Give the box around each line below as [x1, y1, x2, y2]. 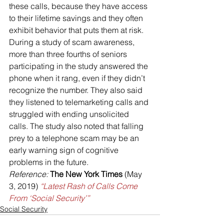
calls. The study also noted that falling [9, 120, 145, 131]
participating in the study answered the [9, 60, 150, 71]
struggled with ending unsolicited [9, 108, 131, 119]
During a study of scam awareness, [9, 36, 136, 47]
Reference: [9, 168, 48, 179]
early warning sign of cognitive [9, 144, 120, 155]
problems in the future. [9, 156, 88, 167]
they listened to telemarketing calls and [9, 96, 150, 107]
